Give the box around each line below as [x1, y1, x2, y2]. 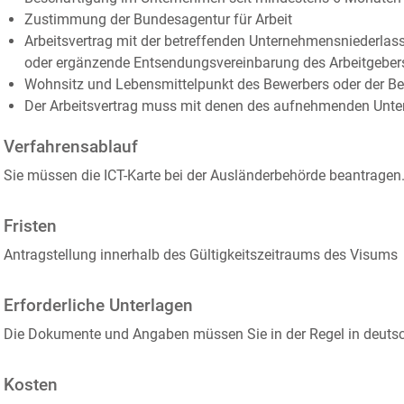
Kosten [4, 375, 58, 395]
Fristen [4, 216, 57, 236]
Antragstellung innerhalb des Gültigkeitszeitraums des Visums [4, 246, 398, 263]
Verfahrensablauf [4, 137, 138, 157]
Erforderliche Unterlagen [4, 296, 193, 316]
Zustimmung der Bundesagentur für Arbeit [23, 11, 292, 28]
